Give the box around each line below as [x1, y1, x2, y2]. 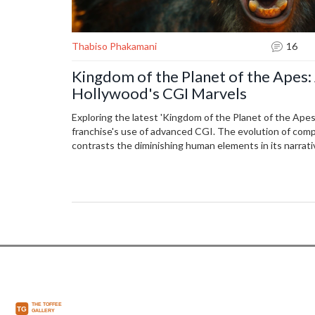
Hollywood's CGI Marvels [72, 84, 247, 103]
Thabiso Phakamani [72, 40, 157, 53]
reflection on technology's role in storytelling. [72, 153, 271, 166]
